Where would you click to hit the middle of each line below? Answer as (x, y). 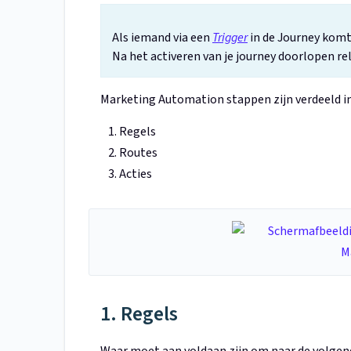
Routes (138, 153)
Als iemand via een (162, 38)
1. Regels (139, 314)
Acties (136, 174)
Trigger (230, 38)
